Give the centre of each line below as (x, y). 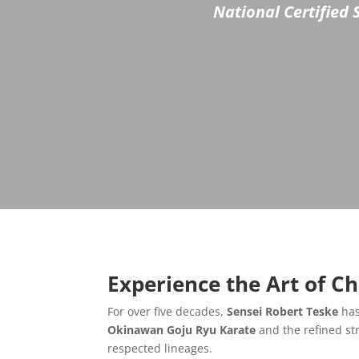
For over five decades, (167, 312)
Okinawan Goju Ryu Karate (182, 330)
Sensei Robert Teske (283, 312)
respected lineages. (160, 349)
